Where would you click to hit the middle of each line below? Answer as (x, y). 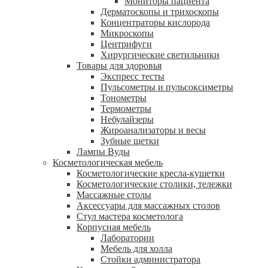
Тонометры (124, 98)
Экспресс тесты (133, 76)
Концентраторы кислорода (155, 22)
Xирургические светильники (160, 55)
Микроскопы (127, 33)
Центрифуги (126, 44)
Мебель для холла (136, 249)
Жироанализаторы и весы (153, 130)
